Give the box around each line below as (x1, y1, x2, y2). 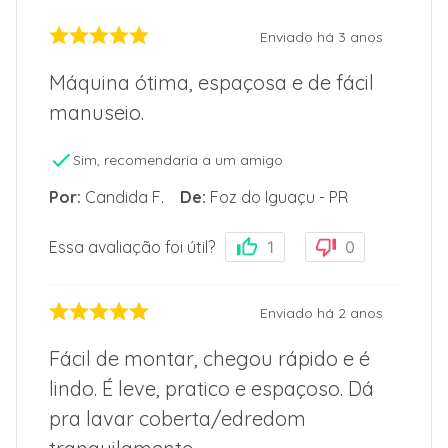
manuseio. (49, 100, 144, 126)
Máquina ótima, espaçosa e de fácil (49, 70, 374, 96)
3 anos (338, 27, 383, 46)
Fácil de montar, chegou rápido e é (49, 346, 370, 372)
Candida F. (85, 187, 164, 208)
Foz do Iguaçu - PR (210, 187, 348, 208)
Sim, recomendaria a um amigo (73, 151, 283, 170)
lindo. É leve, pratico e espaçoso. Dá (49, 376, 374, 402)
